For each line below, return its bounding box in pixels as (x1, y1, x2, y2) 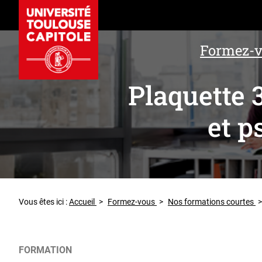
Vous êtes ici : (19, 196, 69, 206)
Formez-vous (108, 196, 157, 206)
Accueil (69, 196, 96, 206)
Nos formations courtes (168, 196, 256, 206)
